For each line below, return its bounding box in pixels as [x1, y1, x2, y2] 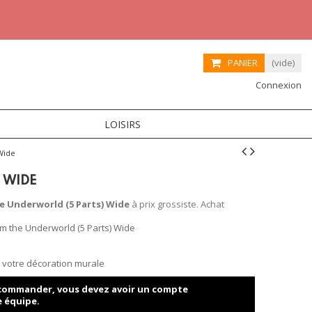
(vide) [272, 56, 295, 69]
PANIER [228, 56, 258, 69]
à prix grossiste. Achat [130, 198, 224, 210]
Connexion [253, 79, 302, 91]
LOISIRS [104, 117, 141, 131]
